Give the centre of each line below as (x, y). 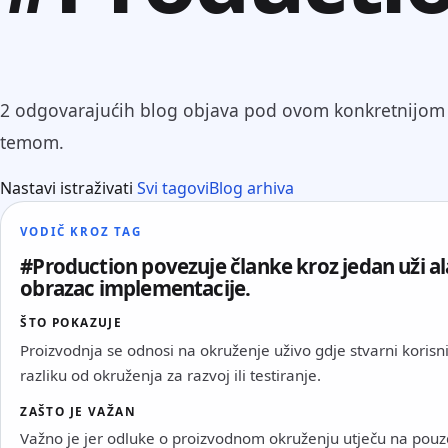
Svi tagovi (173, 188)
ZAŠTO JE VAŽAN (78, 410)
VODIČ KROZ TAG (81, 231)
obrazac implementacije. (135, 288)
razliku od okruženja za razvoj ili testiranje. (171, 375)
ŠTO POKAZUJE (71, 322)
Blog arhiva (251, 188)
